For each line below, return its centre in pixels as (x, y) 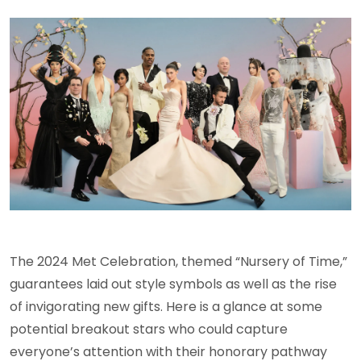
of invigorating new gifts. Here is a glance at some (166, 306)
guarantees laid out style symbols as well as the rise (173, 284)
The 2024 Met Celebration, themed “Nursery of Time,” (178, 261)
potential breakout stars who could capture (149, 329)
